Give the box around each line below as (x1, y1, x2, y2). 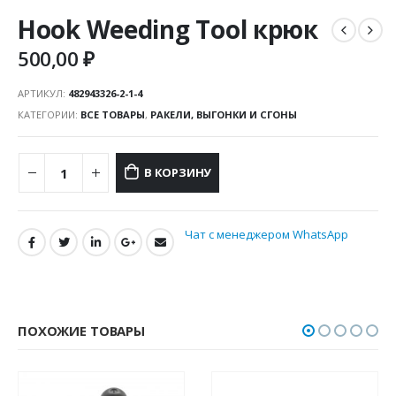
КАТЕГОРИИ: (18, 108, 80, 122)
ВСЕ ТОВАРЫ (80, 108, 145, 122)
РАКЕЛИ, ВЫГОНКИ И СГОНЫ (150, 108, 297, 122)
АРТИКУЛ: (18, 87, 68, 101)
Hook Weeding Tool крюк (18, 12, 318, 47)
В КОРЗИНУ (143, 164, 212, 181)
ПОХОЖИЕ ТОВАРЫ (18, 322, 145, 340)
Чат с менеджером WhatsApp (184, 225, 348, 242)
